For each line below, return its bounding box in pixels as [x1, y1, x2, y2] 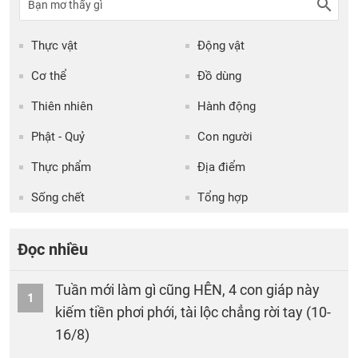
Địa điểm [197, 160, 245, 175]
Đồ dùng [197, 69, 241, 84]
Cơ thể [31, 69, 66, 84]
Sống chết [31, 190, 85, 205]
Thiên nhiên [31, 99, 93, 114]
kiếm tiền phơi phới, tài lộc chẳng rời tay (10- [55, 304, 331, 321]
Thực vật [31, 38, 78, 54]
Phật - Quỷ [31, 129, 85, 145]
